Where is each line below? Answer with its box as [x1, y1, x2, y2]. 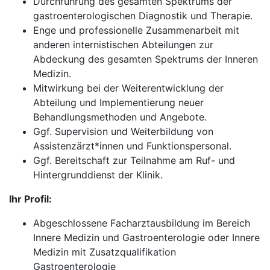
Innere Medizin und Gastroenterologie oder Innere [33, 231, 260, 243]
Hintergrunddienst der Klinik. [33, 169, 163, 181]
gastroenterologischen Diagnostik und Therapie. [33, 10, 253, 22]
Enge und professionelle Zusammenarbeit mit [33, 24, 239, 36]
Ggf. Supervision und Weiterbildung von [33, 125, 213, 137]
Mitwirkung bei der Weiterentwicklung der [33, 82, 224, 94]
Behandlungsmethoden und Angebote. [33, 111, 207, 123]
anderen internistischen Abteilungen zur [33, 39, 213, 51]
